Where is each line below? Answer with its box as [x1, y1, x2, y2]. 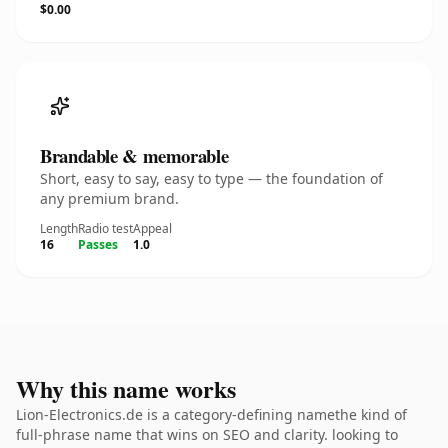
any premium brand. [40, 189, 179, 208]
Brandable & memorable [40, 142, 229, 169]
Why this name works [16, 371, 236, 406]
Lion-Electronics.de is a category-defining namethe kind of [16, 405, 407, 424]
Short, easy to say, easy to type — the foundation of [40, 169, 383, 188]
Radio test [78, 220, 133, 237]
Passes [78, 236, 118, 253]
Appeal [133, 220, 172, 237]
